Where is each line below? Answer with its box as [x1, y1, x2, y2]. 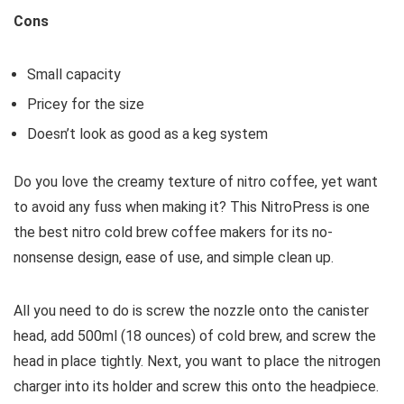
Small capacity [27, 66, 121, 84]
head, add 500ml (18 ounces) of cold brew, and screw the [14, 327, 376, 345]
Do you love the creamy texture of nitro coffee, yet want [14, 173, 378, 191]
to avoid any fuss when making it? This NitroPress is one [14, 198, 370, 216]
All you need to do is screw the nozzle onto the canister [14, 302, 369, 320]
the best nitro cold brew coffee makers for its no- [14, 224, 333, 242]
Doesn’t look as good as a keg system [27, 125, 268, 143]
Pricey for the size [27, 96, 144, 114]
